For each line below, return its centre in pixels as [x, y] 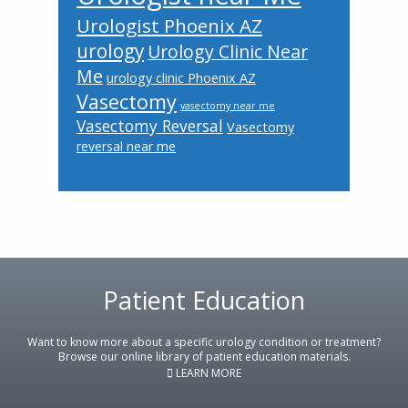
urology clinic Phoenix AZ [181, 77]
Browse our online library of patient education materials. [204, 356]
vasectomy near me [228, 105]
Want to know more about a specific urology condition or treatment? [204, 342]
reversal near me [126, 146]
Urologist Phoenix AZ [169, 25]
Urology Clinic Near [228, 51]
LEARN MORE [207, 373]
